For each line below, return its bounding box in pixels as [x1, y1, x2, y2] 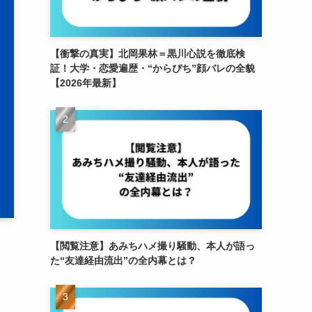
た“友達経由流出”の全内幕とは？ [50, 255, 196, 266]
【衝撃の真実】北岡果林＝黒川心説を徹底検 [50, 48, 245, 59]
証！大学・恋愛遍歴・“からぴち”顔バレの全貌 [50, 63, 255, 74]
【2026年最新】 [50, 77, 121, 88]
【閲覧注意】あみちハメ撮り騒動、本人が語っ [50, 240, 255, 251]
